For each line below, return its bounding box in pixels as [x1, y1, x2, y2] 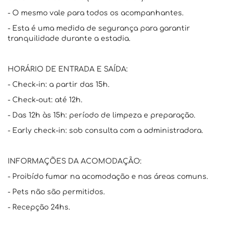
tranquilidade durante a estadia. [8, 35, 130, 42]
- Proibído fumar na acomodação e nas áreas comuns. [8, 173, 208, 180]
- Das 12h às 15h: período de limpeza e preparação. [8, 111, 195, 119]
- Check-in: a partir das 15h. [8, 81, 109, 88]
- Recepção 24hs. [8, 203, 70, 211]
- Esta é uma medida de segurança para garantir [8, 25, 190, 32]
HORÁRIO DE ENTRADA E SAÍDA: [8, 65, 128, 73]
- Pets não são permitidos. [8, 188, 105, 196]
